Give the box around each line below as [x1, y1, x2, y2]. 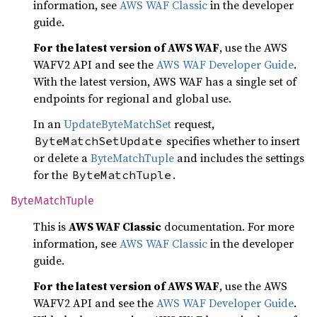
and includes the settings [174, 150, 304, 166]
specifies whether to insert [163, 133, 300, 149]
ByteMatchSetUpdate [35, 134, 162, 148]
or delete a [33, 150, 91, 166]
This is [33, 219, 69, 234]
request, [171, 116, 214, 132]
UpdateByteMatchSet [64, 116, 171, 132]
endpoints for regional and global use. [33, 91, 231, 106]
